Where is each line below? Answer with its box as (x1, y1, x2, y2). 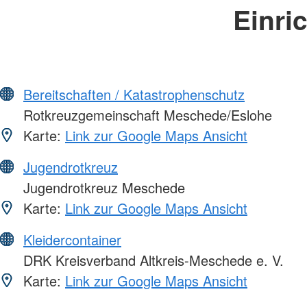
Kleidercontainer (23, 230, 121, 250)
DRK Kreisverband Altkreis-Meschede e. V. (19, 250, 284, 271)
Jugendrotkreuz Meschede (19, 177, 185, 198)
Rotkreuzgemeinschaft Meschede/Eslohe (19, 105, 272, 125)
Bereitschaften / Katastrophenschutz (23, 84, 245, 105)
